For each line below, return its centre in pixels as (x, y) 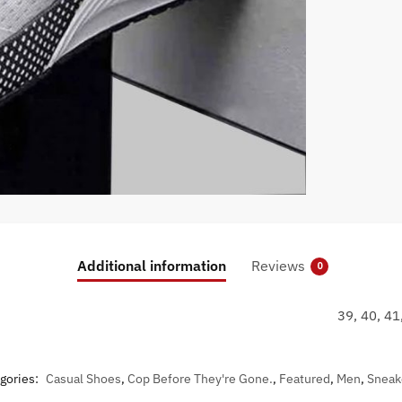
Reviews (278, 266)
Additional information (152, 266)
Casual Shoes (83, 378)
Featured (305, 378)
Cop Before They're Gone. (200, 378)
